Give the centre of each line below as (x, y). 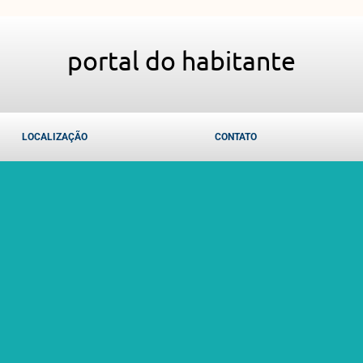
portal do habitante (181, 60)
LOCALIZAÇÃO (54, 137)
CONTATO (235, 137)
